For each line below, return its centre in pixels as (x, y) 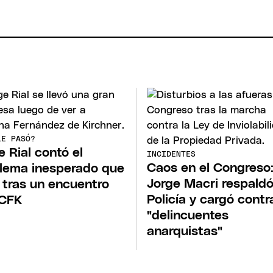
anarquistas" (185, 231)
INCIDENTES (171, 154)
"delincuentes (188, 215)
